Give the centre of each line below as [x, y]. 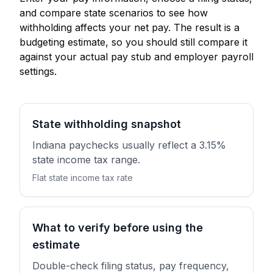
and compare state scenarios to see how [114, 13]
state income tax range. [86, 160]
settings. [38, 71]
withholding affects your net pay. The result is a [129, 27]
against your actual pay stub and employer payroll [136, 57]
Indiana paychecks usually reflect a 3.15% [129, 145]
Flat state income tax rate [83, 178]
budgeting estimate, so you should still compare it [133, 42]
